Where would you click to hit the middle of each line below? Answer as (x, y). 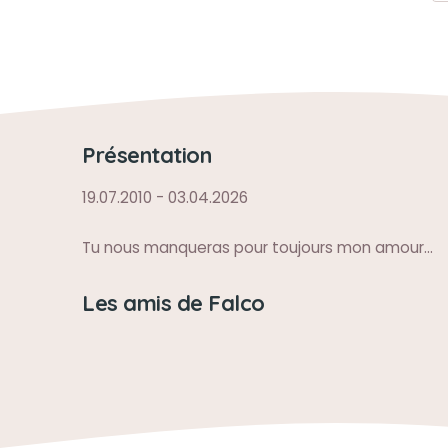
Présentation (146, 154)
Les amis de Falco (173, 302)
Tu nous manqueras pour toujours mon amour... (257, 247)
